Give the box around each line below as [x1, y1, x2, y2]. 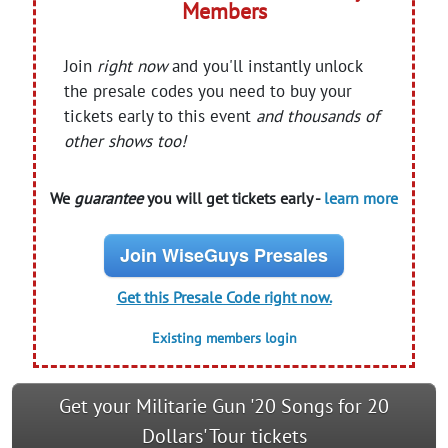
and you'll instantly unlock [167, 54, 363, 77]
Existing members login [151, 328, 297, 347]
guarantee [74, 187, 143, 208]
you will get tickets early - [143, 187, 324, 208]
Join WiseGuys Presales [120, 241, 328, 268]
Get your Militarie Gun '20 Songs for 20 [59, 392, 389, 419]
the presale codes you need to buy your [64, 79, 353, 102]
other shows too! [64, 129, 187, 152]
